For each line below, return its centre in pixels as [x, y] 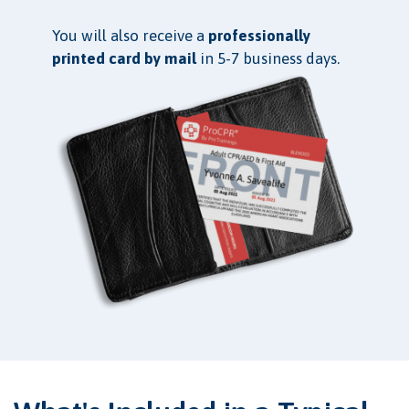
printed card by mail [124, 58]
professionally [259, 35]
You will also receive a [130, 35]
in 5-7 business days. [267, 58]
